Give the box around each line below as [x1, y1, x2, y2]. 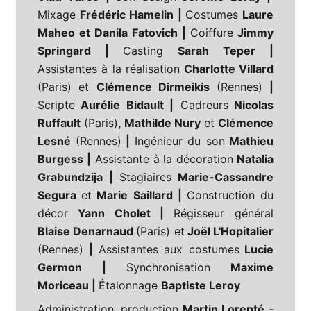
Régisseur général [174, 206, 274, 221]
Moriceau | [37, 278, 99, 293]
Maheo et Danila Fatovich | [37, 26, 190, 40]
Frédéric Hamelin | [76, 8, 186, 22]
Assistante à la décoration [90, 152, 234, 167]
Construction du [186, 188, 274, 203]
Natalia [233, 152, 274, 167]
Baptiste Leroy [161, 278, 240, 293]
